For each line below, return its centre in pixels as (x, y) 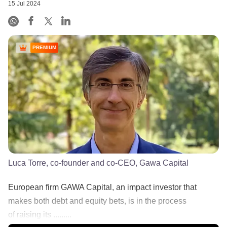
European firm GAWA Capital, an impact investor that (102, 187)
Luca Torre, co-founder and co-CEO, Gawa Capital (98, 163)
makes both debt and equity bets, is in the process (97, 201)
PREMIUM (44, 48)
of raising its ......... (40, 214)
